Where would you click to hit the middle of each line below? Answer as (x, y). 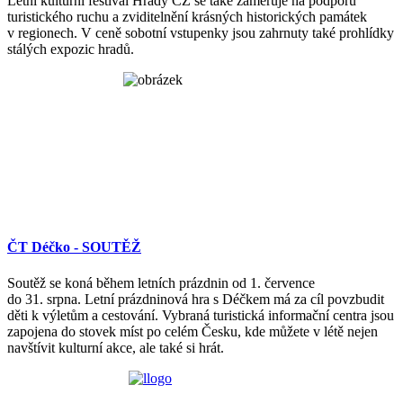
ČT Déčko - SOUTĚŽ (74, 247)
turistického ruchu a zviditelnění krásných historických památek (187, 17)
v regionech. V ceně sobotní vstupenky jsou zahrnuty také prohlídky (201, 33)
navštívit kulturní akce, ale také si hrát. (116, 347)
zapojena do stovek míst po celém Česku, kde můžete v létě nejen (193, 331)
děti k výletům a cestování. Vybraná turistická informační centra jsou (201, 315)
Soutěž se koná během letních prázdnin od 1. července (161, 282)
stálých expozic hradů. (71, 49)
